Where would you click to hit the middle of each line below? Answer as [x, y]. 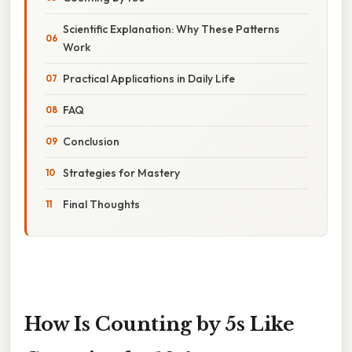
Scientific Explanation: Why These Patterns [171, 29]
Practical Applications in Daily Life [149, 78]
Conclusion [91, 141]
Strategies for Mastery [121, 172]
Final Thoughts [101, 204]
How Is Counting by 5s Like [159, 324]
